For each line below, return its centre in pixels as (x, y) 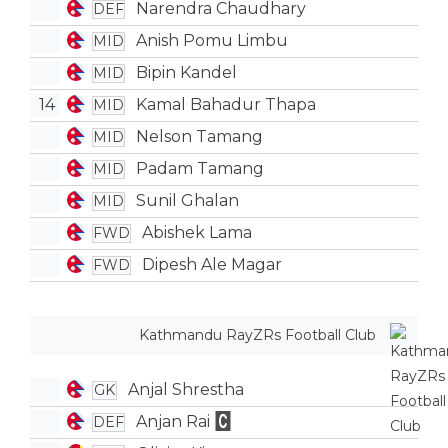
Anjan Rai (172, 421)
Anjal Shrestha (185, 389)
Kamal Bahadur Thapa (225, 104)
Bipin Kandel (186, 72)
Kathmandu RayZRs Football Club (257, 334)
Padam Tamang (199, 168)
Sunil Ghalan (187, 200)
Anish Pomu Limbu (211, 40)
